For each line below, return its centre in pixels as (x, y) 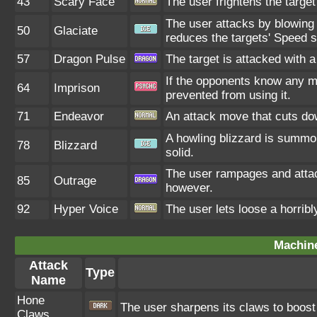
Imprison (77, 88)
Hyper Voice (86, 209)
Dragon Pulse (90, 59)
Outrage (75, 181)
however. (189, 188)
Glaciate (76, 31)
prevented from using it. (228, 95)
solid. (180, 152)
